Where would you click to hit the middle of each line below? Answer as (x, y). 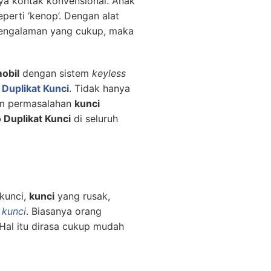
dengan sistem (56, 73)
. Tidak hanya (100, 89)
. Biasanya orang (64, 211)
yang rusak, (82, 196)
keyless (109, 73)
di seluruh (94, 119)
